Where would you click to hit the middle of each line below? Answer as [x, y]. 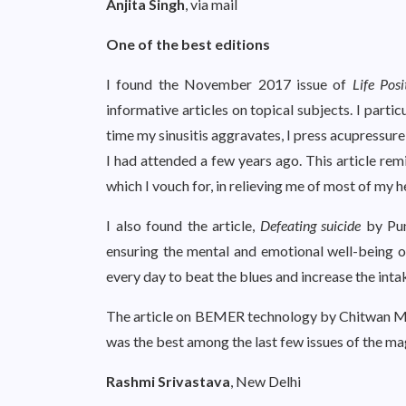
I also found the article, [183, 225]
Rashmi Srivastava [168, 381]
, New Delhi [266, 381]
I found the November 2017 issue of [229, 84]
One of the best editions [188, 44]
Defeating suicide [310, 225]
